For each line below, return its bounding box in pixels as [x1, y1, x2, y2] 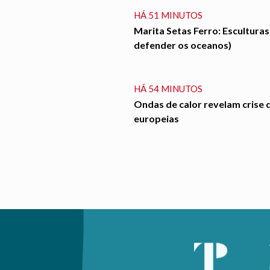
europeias [133, 113, 179, 125]
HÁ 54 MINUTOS [133, 83, 202, 95]
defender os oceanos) [133, 39, 231, 51]
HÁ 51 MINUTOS [133, 10, 202, 21]
